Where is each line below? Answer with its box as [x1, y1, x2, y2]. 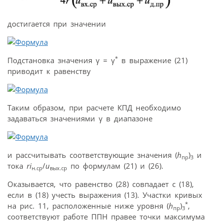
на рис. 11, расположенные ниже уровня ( [7, 200, 169, 211]
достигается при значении [7, 18, 106, 29]
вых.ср [50, 164, 67, 172]
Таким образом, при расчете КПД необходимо [7, 102, 181, 112]
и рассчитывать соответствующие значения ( [7, 149, 177, 160]
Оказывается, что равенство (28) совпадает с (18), [7, 179, 194, 189]
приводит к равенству [7, 66, 91, 76]
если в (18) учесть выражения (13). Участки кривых [7, 189, 202, 200]
